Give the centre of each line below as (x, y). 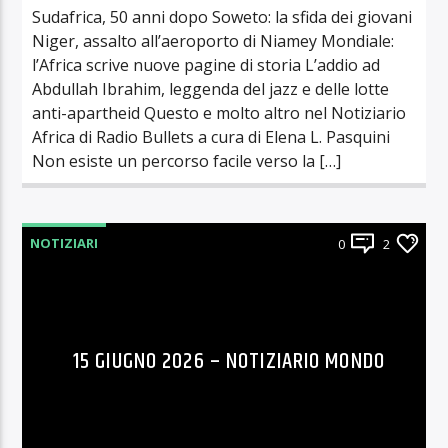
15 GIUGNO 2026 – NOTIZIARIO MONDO (229, 362)
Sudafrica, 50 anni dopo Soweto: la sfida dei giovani (222, 17)
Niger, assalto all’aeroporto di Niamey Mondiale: (213, 41)
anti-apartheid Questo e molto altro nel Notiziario (219, 113)
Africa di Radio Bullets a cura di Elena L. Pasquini (211, 137)
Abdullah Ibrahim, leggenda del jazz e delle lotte (211, 89)
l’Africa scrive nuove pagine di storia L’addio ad (206, 65)
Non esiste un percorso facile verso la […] (187, 161)
